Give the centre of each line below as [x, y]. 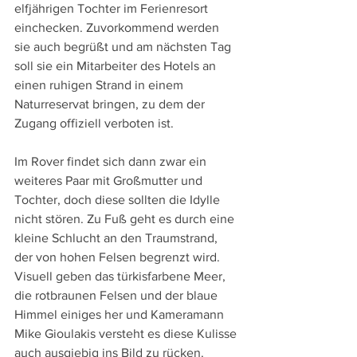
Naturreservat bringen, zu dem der [111, 104]
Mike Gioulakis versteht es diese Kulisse [127, 333]
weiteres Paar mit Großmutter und [110, 180]
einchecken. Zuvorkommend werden [118, 27]
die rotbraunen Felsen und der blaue [118, 295]
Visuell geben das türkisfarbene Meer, [122, 276]
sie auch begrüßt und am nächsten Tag [124, 46]
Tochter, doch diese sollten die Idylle [119, 199]
